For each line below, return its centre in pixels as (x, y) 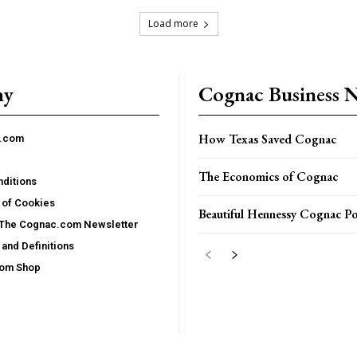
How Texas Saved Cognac (267, 139)
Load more (173, 24)
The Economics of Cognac (268, 177)
